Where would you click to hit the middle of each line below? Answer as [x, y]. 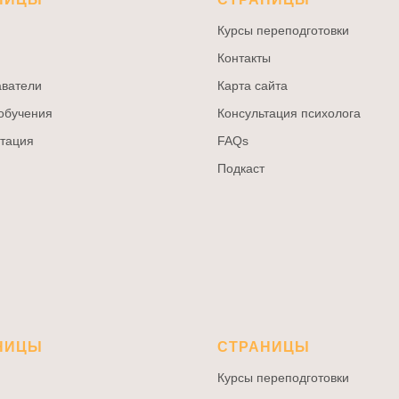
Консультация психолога [289, 113]
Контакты [244, 58]
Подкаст [241, 168]
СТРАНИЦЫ [264, 347]
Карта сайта [252, 85]
